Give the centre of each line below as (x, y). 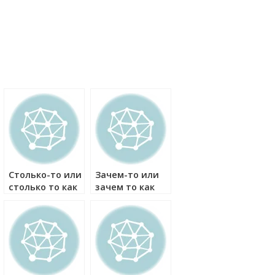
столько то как (43, 187)
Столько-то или (45, 175)
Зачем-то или (127, 175)
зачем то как (125, 187)
